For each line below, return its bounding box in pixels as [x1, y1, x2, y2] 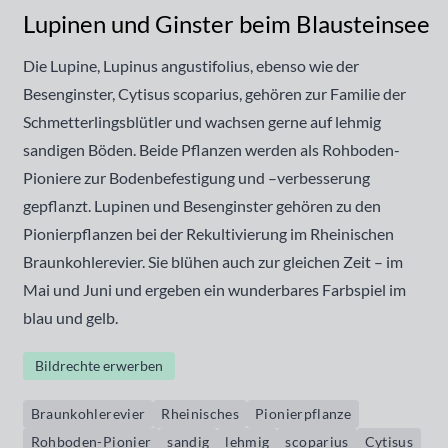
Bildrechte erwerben [34, 357, 163, 374]
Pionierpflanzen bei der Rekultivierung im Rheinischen [22, 224, 394, 243]
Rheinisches [161, 405, 240, 422]
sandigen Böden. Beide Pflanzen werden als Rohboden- [22, 140, 400, 159]
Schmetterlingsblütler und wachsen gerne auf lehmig [22, 112, 381, 131]
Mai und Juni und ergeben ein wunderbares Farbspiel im [22, 280, 406, 299]
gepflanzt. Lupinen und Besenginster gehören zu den [22, 196, 381, 215]
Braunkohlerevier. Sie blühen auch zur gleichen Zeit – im [22, 252, 403, 271]
